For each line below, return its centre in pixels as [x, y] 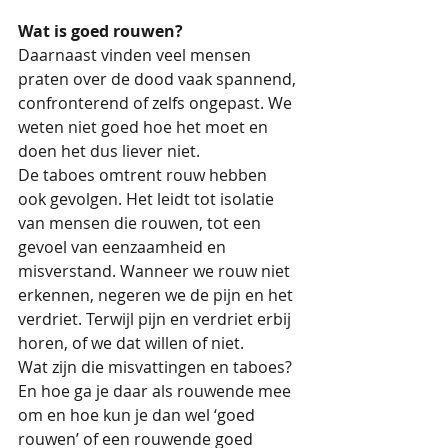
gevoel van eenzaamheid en [124, 246]
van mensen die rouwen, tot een [141, 222]
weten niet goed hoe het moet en [145, 126]
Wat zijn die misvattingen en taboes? [157, 366]
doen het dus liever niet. [111, 150]
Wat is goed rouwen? [100, 30]
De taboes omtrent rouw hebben [144, 174]
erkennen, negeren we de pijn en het [157, 294]
